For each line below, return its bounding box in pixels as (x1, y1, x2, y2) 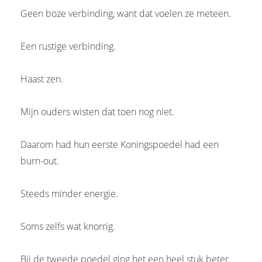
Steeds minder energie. (20, 187, 118, 200)
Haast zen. (20, 72, 63, 85)
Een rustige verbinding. (20, 39, 116, 53)
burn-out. (20, 154, 59, 167)
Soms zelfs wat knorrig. (20, 219, 115, 233)
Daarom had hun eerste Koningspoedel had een (20, 137, 219, 151)
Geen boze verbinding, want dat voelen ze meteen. (20, 6, 231, 20)
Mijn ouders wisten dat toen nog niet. (20, 105, 174, 118)
